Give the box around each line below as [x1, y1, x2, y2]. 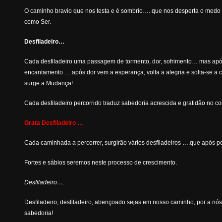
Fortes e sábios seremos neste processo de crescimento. [24, 159, 177, 166]
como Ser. [24, 18, 52, 25]
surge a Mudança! [24, 80, 73, 87]
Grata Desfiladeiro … [24, 119, 84, 126]
